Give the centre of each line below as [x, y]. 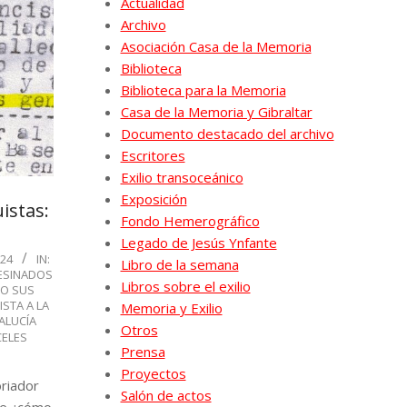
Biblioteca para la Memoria [203, 89]
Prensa [143, 351]
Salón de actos [166, 395]
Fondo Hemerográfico [190, 220]
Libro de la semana [179, 264]
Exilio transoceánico [182, 177]
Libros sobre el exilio [185, 286]
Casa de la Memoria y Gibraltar [216, 111]
